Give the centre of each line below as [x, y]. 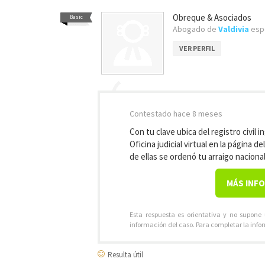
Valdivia [234, 29]
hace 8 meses [198, 114]
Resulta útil [125, 255]
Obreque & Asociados [212, 17]
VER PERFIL [197, 48]
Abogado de [195, 29]
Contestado [151, 114]
